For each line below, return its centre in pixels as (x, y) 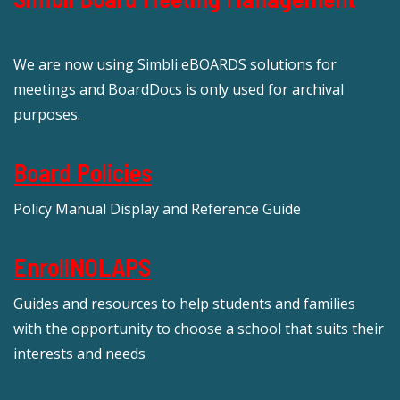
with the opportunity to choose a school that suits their (199, 328)
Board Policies (83, 172)
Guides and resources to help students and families (184, 303)
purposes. (47, 114)
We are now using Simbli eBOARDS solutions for (175, 64)
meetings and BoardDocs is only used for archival (179, 89)
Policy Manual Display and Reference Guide (157, 208)
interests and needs (79, 353)
